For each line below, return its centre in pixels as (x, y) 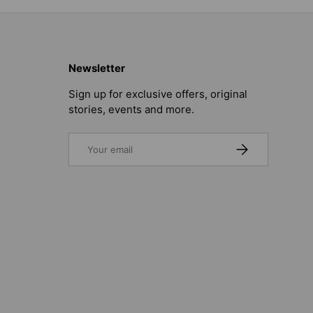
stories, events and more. (131, 109)
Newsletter (97, 68)
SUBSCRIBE (260, 146)
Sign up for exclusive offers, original (158, 94)
